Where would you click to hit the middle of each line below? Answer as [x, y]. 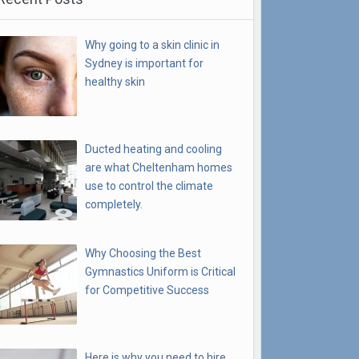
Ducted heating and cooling [153, 149]
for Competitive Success [147, 290]
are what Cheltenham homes [159, 167]
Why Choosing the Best [143, 253]
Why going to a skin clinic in [152, 45]
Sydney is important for [144, 63]
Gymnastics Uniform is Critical [160, 272]
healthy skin [115, 82]
